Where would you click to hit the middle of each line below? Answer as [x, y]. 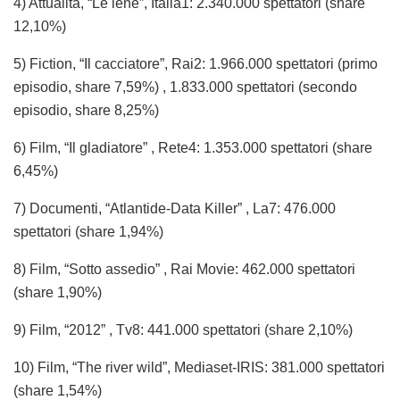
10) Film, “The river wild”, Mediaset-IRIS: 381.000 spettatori [199, 367]
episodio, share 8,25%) [86, 110]
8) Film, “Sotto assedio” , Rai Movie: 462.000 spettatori [184, 269]
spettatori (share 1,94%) [88, 231]
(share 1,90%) [58, 292]
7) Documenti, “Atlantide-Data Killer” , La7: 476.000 [175, 208]
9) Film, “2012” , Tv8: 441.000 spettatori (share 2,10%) [183, 329]
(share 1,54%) [58, 390]
